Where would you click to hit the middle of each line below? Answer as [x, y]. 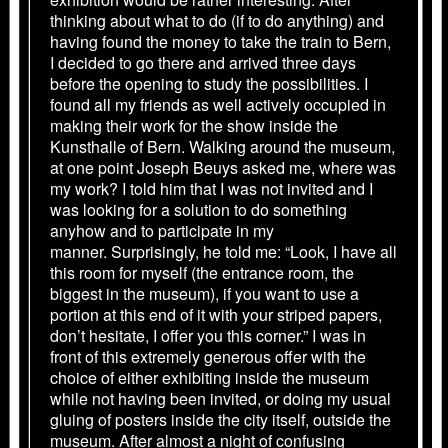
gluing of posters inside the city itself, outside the [220, 419]
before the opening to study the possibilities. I [209, 83]
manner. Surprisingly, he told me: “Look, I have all [223, 251]
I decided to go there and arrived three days [203, 62]
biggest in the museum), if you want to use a [204, 293]
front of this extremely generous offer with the [208, 356]
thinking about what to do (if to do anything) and [217, 20]
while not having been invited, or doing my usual [220, 398]
